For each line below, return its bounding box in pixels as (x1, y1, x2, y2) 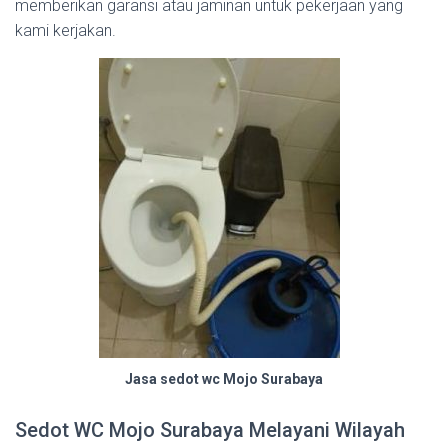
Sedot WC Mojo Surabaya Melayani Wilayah (15, 418, 405, 442)
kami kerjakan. (15, 21, 116, 40)
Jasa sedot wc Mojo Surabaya (125, 371, 323, 387)
